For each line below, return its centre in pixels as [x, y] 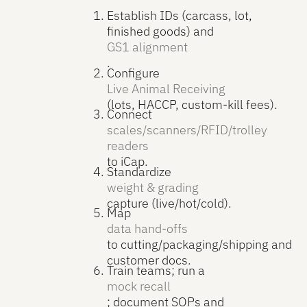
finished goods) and [160, 32]
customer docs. [149, 260]
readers [127, 146]
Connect [129, 114]
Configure [133, 73]
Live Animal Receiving [166, 88]
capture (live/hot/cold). [169, 203]
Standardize [139, 171]
